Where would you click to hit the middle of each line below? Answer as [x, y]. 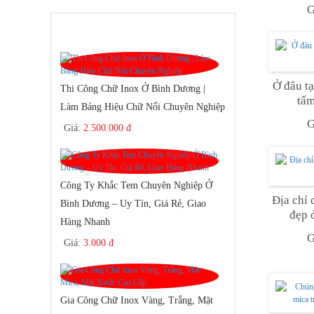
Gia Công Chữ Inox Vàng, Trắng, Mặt [137, 300]
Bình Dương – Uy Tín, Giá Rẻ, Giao [133, 203]
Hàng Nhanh [85, 221]
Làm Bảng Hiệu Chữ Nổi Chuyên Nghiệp [143, 107]
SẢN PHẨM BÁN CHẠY [121, 25]
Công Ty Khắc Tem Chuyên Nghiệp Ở [136, 185]
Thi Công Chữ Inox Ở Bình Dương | [133, 88]
